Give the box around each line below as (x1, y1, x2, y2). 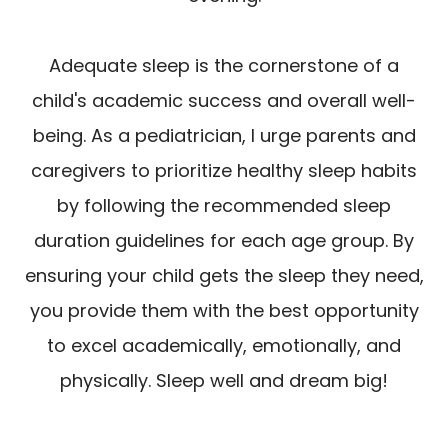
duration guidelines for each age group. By (34, 228, 414, 254)
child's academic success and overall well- (32, 88, 416, 114)
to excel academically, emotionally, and (47, 333, 401, 359)
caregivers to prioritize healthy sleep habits (31, 158, 417, 184)
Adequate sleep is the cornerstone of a (49, 53, 399, 79)
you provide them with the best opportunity (29, 298, 419, 324)
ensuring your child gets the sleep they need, (24, 263, 424, 289)
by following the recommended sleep (57, 193, 391, 219)
